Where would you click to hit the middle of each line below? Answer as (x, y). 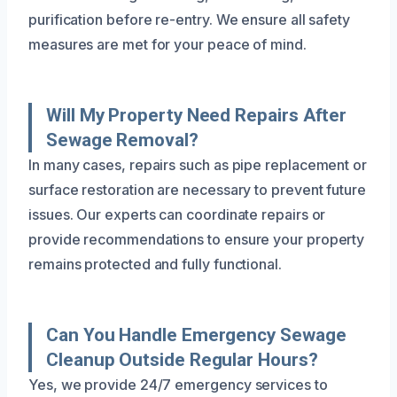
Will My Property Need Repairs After (197, 115)
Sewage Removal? (122, 140)
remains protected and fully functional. (155, 264)
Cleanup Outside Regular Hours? (182, 359)
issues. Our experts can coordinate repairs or (177, 214)
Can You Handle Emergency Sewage (196, 335)
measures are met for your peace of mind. (167, 44)
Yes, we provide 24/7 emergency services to (178, 384)
